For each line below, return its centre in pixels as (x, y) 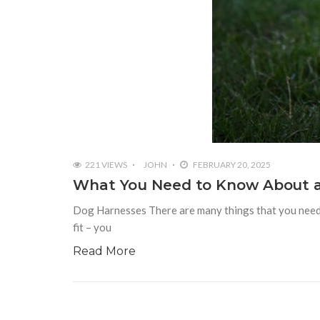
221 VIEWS (106, 165)
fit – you (92, 227)
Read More (104, 251)
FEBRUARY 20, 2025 (231, 165)
